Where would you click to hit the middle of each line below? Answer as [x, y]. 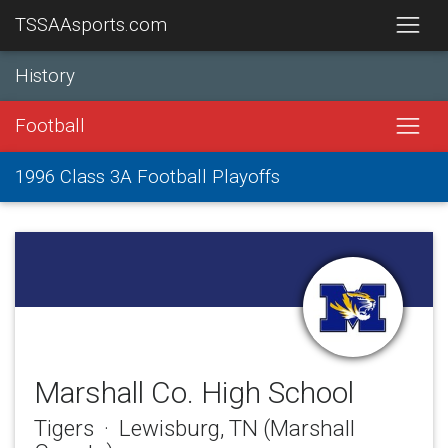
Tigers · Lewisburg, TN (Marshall [194, 428]
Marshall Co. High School [193, 392]
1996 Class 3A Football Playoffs [147, 176]
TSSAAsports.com [91, 25]
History [45, 75]
